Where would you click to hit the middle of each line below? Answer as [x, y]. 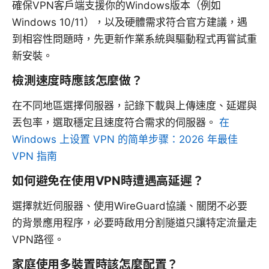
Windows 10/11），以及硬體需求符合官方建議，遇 [130, 23]
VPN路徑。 [38, 240]
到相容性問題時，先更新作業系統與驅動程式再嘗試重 [134, 39]
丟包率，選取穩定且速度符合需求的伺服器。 [116, 123]
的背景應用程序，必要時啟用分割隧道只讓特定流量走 [134, 223]
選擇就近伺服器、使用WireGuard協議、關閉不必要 [130, 206]
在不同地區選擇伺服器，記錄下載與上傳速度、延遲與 [134, 106]
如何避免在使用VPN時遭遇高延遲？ [108, 181]
